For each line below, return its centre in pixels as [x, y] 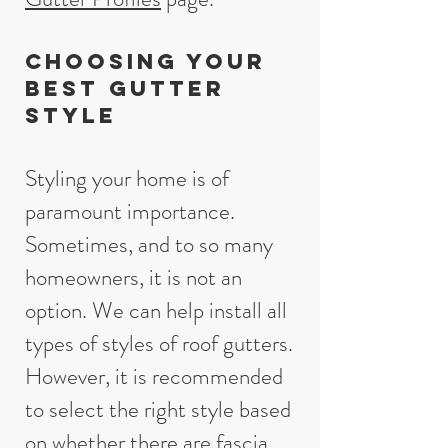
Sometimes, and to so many [149, 244]
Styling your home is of [127, 178]
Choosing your [145, 61]
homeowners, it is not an [133, 277]
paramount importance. [130, 211]
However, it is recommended [154, 376]
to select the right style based [158, 409]
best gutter [125, 88]
